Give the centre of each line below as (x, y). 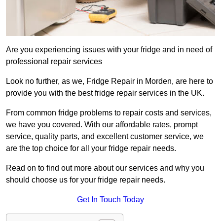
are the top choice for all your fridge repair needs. (91, 148)
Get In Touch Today (110, 200)
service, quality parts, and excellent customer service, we (105, 137)
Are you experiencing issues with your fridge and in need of (109, 50)
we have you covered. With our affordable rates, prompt (102, 125)
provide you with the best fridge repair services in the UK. (105, 93)
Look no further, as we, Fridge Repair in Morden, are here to (110, 81)
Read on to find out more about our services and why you (105, 168)
